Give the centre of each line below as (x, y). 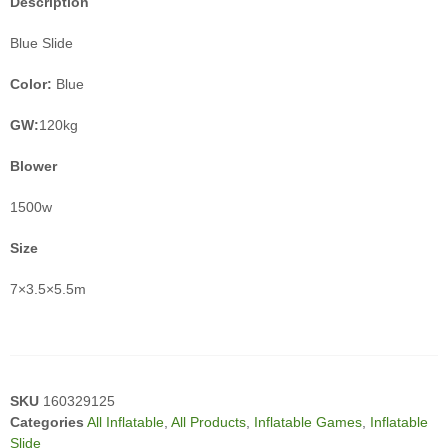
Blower (33, 165)
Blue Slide (41, 42)
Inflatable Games (308, 421)
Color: (31, 83)
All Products (208, 421)
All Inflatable (125, 421)
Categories (47, 421)
